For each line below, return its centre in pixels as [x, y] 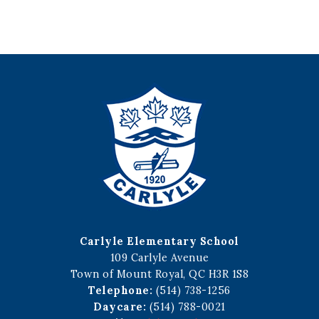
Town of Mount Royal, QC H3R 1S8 [159, 274]
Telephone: [121, 290]
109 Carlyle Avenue [159, 257]
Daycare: [120, 307]
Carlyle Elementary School [159, 241]
